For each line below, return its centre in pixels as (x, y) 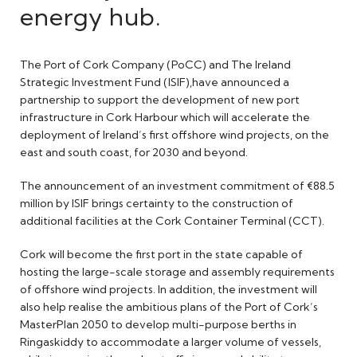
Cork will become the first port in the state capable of (161, 254)
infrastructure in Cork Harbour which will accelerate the (165, 117)
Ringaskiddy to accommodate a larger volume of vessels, (171, 341)
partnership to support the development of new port (160, 99)
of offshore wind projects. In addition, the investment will (169, 289)
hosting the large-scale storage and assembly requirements (177, 271)
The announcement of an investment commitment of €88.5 (177, 185)
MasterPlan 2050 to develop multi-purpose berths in (158, 324)
